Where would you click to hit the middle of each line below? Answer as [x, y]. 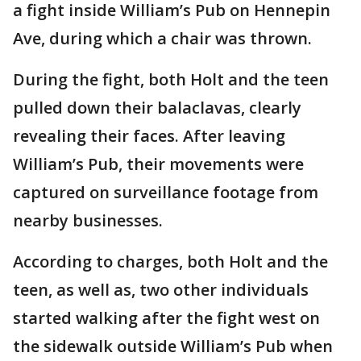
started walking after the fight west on [166, 318]
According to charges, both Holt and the [170, 261]
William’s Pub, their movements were [158, 164]
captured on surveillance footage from [166, 192]
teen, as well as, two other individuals [161, 290]
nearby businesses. [88, 220]
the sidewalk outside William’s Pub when [173, 346]
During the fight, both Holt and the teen [171, 79]
